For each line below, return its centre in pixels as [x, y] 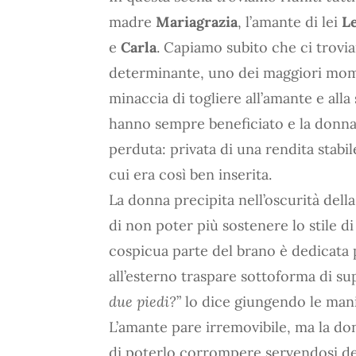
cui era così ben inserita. [190, 174]
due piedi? [143, 301]
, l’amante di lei [290, 21]
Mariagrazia [197, 21]
